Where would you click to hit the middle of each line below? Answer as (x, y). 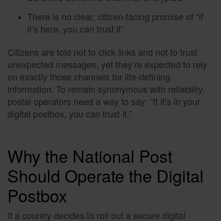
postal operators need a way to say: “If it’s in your (104, 101)
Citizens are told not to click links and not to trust (102, 52)
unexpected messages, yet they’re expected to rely (107, 64)
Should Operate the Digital (106, 176)
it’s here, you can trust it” (75, 28)
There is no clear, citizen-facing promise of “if (115, 16)
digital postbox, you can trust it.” (70, 113)
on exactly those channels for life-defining (89, 76)
